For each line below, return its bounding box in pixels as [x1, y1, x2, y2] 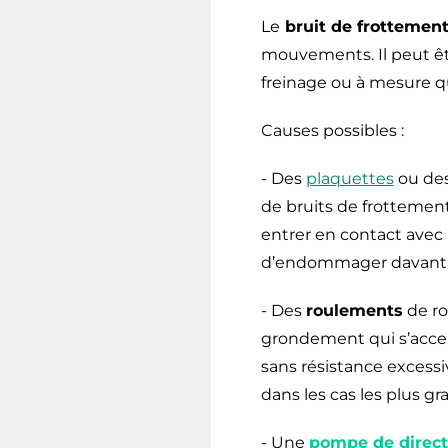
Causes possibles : [260, 120, 404, 140]
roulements [305, 300, 403, 320]
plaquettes [305, 168, 394, 188]
